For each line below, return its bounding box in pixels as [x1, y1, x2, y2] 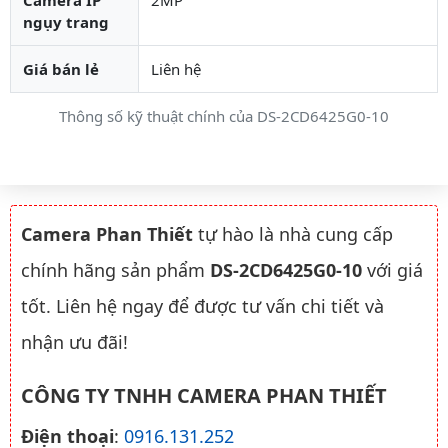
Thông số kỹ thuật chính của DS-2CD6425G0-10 [59, 105, 389, 126]
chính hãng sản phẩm [21, 257, 210, 282]
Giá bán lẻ [23, 58, 99, 79]
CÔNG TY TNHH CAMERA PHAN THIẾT [21, 381, 387, 409]
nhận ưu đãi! [21, 329, 128, 354]
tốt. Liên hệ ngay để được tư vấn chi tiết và [21, 293, 384, 318]
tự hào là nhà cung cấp [193, 221, 393, 246]
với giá [362, 257, 423, 282]
